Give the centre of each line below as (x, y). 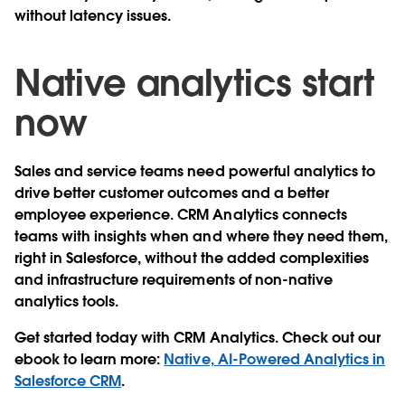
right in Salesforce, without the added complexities (192, 258)
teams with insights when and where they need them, (201, 236)
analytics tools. (67, 301)
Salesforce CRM (68, 381)
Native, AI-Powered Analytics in (274, 359)
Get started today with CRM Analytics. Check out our (198, 337)
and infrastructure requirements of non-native (174, 279)
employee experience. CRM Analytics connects (181, 214)
